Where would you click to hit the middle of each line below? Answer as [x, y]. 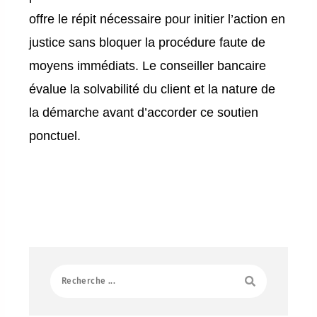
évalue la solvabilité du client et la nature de [152, 89]
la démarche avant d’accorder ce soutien [144, 112]
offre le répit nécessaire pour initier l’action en [157, 19]
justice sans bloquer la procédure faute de [148, 42]
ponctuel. [55, 136]
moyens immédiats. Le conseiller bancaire [148, 65]
